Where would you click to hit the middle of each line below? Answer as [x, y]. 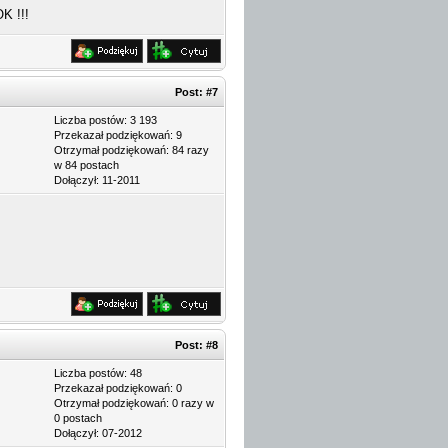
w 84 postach [86, 165]
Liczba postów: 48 [98, 373]
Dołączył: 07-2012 [98, 433]
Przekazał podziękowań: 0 [118, 388]
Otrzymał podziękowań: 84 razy [131, 150]
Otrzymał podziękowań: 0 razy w [134, 403]
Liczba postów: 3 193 [105, 120]
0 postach [78, 418]
